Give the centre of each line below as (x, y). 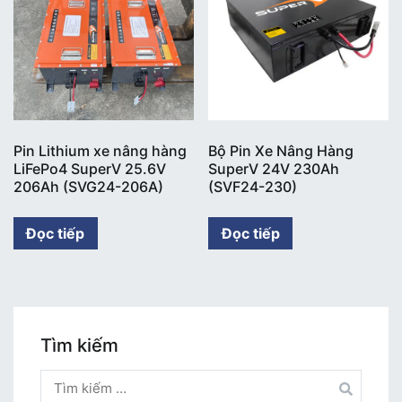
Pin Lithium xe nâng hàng (100, 150)
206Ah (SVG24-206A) (88, 186)
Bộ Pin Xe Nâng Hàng (281, 150)
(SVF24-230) (253, 186)
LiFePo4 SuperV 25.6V (90, 168)
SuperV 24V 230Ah (274, 168)
